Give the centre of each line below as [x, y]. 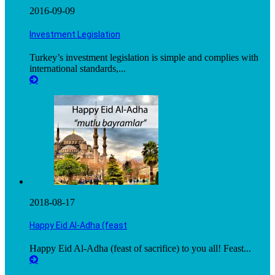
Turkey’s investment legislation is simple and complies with [144, 57]
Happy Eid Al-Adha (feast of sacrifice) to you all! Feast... [140, 248]
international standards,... [78, 68]
